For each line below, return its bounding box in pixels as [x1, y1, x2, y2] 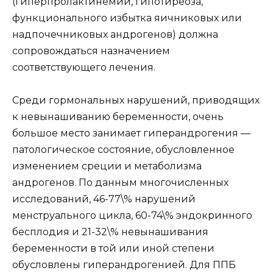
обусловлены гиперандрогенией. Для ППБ [12, 258, 236, 271]
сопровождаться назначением [12, 44, 170, 57]
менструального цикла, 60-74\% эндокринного [12, 209, 252, 221]
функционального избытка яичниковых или [12, 12, 242, 24]
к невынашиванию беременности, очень [12, 110, 224, 122]
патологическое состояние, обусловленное [12, 143, 235, 155]
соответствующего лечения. [12, 61, 155, 73]
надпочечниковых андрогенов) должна [12, 28, 218, 40]
